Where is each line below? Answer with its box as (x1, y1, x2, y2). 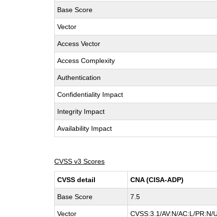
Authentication (57, 74, 101, 81)
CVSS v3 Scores (54, 157, 105, 165)
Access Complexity (57, 57, 115, 64)
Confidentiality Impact (57, 91, 124, 98)
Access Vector (57, 40, 101, 47)
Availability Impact (57, 124, 112, 132)
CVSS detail (57, 176, 96, 184)
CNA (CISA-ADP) (130, 176, 184, 184)
